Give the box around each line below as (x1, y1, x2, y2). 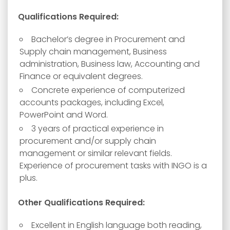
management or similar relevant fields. (20, 147, 172, 159)
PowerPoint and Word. (20, 109, 108, 121)
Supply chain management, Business (20, 46, 167, 57)
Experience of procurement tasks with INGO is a (20, 160, 207, 171)
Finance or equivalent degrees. (20, 70, 143, 82)
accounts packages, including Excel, (20, 97, 164, 108)
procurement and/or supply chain (20, 135, 156, 147)
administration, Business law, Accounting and (20, 58, 200, 70)
